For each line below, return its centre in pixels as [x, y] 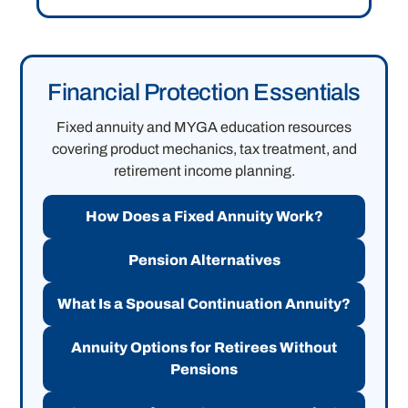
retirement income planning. [204, 171]
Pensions [204, 370]
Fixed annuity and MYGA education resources [204, 127]
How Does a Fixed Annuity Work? [204, 217]
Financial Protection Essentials [204, 92]
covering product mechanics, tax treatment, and [204, 149]
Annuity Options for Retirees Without [204, 348]
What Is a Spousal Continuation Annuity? [204, 304]
